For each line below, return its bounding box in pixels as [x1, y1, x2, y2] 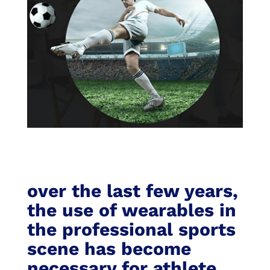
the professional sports [27, 219, 236, 240]
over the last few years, [27, 180, 238, 202]
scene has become [27, 238, 191, 260]
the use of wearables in [27, 199, 236, 221]
